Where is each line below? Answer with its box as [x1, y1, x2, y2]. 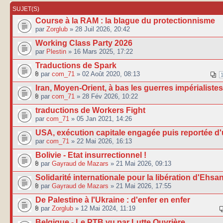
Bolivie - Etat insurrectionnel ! [35, 150, 146, 159]
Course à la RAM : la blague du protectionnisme [35, 16, 215, 25]
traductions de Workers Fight [35, 106, 145, 114]
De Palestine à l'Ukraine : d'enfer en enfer [35, 195, 190, 204]
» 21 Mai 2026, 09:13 [109, 159, 171, 167]
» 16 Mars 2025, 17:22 [66, 47, 133, 55]
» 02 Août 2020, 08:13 [75, 70, 140, 78]
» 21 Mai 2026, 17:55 [109, 182, 171, 190]
